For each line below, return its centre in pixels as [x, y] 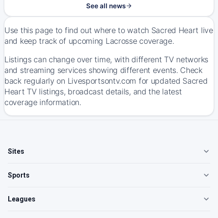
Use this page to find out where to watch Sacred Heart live [109, 30]
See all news [106, 6]
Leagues [22, 199]
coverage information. [43, 102]
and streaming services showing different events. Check [103, 70]
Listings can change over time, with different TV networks [106, 59]
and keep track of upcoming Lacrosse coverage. [89, 41]
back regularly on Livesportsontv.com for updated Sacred [106, 81]
